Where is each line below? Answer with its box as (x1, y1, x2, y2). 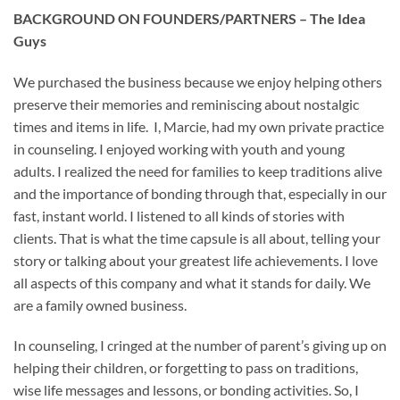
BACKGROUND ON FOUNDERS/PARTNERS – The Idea (13, 9, 365, 27)
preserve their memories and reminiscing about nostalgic (13, 95, 359, 112)
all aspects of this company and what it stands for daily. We (13, 273, 371, 291)
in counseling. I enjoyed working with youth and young (13, 139, 345, 157)
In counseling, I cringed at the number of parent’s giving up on (13, 337, 387, 354)
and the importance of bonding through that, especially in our (13, 184, 387, 202)
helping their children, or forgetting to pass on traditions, (13, 359, 358, 377)
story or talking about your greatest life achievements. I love (13, 251, 378, 269)
